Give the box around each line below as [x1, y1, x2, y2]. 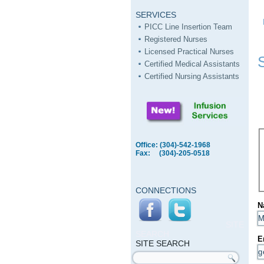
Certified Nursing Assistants [144, 72, 242, 81]
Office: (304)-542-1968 [136, 141, 210, 149]
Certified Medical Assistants [144, 60, 240, 68]
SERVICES [136, 10, 176, 19]
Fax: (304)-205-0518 [136, 149, 210, 157]
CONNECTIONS [136, 186, 196, 195]
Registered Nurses [144, 35, 207, 44]
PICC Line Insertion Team [144, 22, 232, 31]
